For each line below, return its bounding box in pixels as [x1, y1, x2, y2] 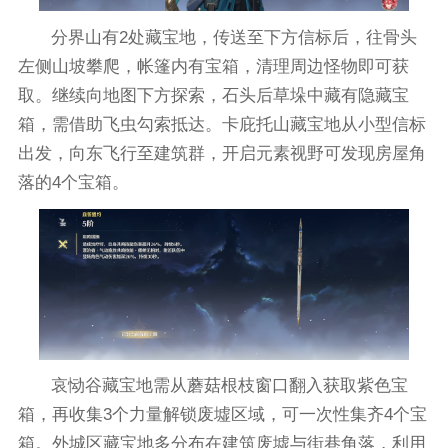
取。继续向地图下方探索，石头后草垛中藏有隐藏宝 [17, 85, 409, 105]
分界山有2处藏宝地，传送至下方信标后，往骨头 [51, 27, 418, 47]
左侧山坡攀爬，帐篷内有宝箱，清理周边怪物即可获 [17, 56, 409, 76]
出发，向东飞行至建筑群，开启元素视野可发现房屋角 [17, 143, 426, 163]
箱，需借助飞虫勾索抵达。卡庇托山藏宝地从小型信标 [17, 114, 426, 134]
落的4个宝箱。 [17, 172, 129, 192]
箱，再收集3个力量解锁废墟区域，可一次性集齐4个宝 [17, 405, 427, 425]
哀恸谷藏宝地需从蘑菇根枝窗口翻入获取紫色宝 [51, 376, 409, 396]
